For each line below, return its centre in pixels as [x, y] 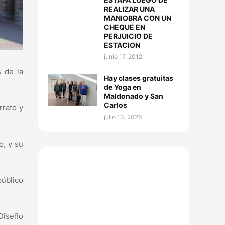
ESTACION [122, 45]
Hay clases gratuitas [139, 78]
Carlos [116, 105]
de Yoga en [123, 87]
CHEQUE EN [125, 27]
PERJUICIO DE [128, 36]
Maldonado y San [134, 96]
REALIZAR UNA [129, 9]
